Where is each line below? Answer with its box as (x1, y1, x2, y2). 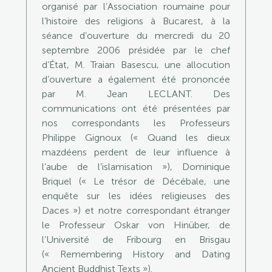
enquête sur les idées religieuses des (41, 190, 231, 202)
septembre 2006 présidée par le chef (41, 44, 231, 56)
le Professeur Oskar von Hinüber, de (41, 219, 231, 231)
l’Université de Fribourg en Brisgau (41, 234, 231, 245)
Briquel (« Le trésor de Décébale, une (41, 175, 231, 187)
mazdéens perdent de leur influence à (41, 146, 231, 158)
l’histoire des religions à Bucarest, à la (41, 15, 231, 27)
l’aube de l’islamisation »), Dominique (41, 161, 231, 172)
